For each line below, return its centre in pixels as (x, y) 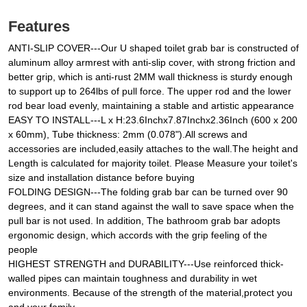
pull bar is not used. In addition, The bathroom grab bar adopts (144, 221)
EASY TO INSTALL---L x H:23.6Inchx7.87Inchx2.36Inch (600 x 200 (153, 120)
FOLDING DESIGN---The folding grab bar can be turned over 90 (148, 192)
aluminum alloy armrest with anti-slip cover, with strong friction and (152, 63)
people (23, 250)
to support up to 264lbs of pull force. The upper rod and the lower (150, 91)
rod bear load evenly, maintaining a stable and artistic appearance (151, 106)
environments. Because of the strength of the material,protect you (150, 293)
